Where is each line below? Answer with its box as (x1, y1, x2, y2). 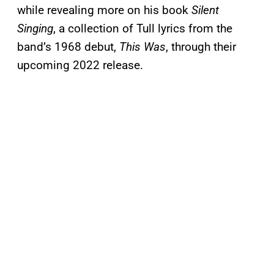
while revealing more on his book (17, 3, 191, 18)
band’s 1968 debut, (17, 40, 119, 54)
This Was (119, 40, 166, 54)
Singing (17, 21, 53, 36)
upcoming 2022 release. (17, 58, 143, 73)
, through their (166, 40, 236, 54)
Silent (191, 3, 219, 18)
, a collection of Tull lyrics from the (53, 21, 232, 36)
